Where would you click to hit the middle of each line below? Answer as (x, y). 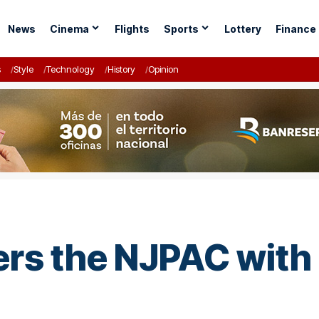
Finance (296, 28)
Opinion (163, 69)
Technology (70, 69)
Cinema (69, 28)
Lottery (242, 28)
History (121, 69)
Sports (181, 28)
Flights (132, 28)
